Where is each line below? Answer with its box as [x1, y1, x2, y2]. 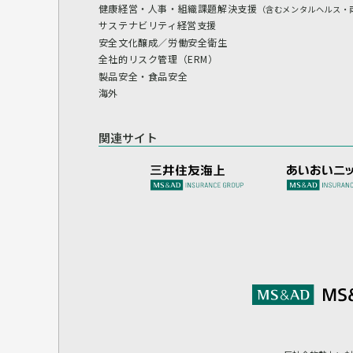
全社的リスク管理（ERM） [98, 52, 218, 66]
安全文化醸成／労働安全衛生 [98, 35, 228, 49]
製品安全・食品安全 [98, 69, 188, 83]
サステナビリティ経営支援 [98, 18, 217, 32]
